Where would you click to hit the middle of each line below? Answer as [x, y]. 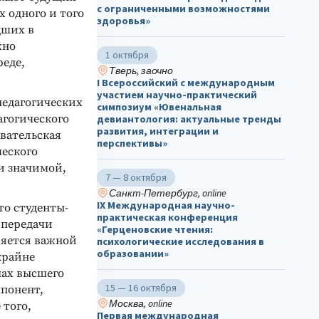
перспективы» [132, 143]
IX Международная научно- [166, 205]
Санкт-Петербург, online [167, 193]
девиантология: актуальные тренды [189, 119]
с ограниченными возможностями [183, 8]
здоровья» [124, 20]
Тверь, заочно [141, 70]
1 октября [127, 54]
